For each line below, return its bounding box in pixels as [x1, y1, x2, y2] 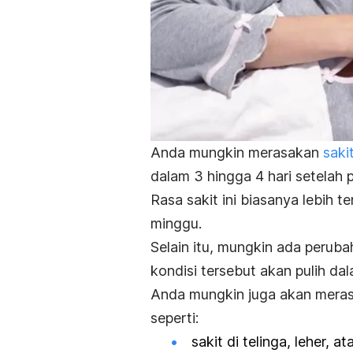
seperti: [150, 309, 199, 326]
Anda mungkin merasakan [150, 143, 323, 161]
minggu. [150, 214, 206, 232]
